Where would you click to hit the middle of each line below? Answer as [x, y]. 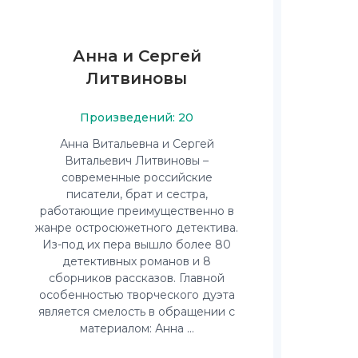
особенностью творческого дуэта [137, 295]
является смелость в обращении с [137, 312]
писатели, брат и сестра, [137, 195]
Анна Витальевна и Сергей [137, 144]
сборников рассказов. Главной [137, 278]
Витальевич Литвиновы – [137, 161]
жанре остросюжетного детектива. [137, 228]
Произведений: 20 [137, 118]
